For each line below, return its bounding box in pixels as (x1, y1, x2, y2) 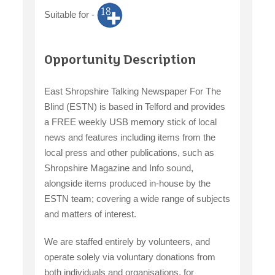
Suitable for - (44, 9, 98, 20)
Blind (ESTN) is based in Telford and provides (44, 101, 226, 112)
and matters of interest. (44, 209, 137, 220)
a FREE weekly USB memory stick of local (44, 117, 217, 128)
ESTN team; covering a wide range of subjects (44, 193, 231, 204)
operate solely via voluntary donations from (44, 252, 216, 263)
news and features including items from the (44, 132, 216, 143)
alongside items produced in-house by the (44, 178, 211, 189)
